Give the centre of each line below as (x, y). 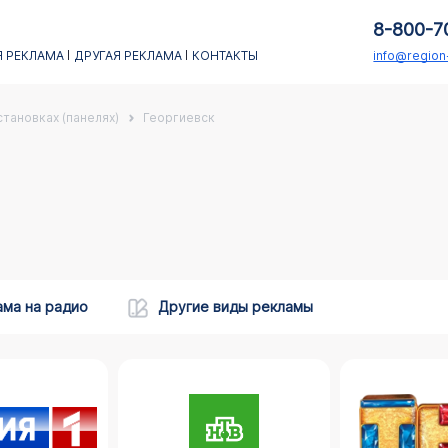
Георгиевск (178, 117)
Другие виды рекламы (235, 306)
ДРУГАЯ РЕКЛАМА (127, 55)
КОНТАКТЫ (224, 55)
